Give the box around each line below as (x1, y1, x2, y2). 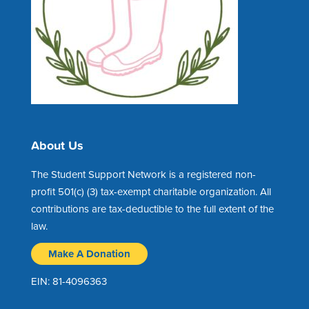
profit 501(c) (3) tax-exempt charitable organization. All (30, 184, 271, 200)
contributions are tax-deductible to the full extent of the (30, 201, 274, 217)
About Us (30, 136, 83, 154)
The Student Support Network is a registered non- (30, 167, 256, 183)
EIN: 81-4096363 (30, 274, 107, 290)
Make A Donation (48, 246, 130, 262)
